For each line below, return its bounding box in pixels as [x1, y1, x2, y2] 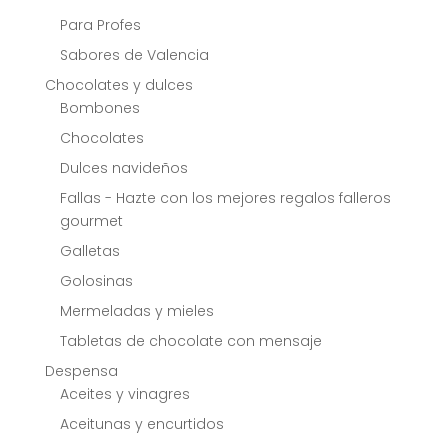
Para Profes [59, 15, 141, 36]
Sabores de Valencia [59, 45, 209, 66]
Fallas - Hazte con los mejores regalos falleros [59, 188, 391, 209]
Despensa [44, 361, 118, 382]
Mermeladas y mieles [59, 301, 214, 322]
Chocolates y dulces [44, 75, 193, 96]
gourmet [59, 211, 123, 232]
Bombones [59, 98, 140, 119]
